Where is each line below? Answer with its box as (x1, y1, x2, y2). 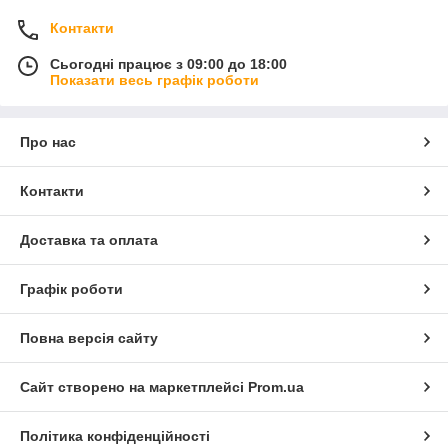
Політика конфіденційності (20, 427, 210, 444)
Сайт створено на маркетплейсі (20, 378, 248, 395)
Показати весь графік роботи (50, 71, 259, 88)
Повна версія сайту (20, 329, 158, 346)
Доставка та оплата (20, 231, 158, 248)
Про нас (20, 133, 76, 150)
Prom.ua (248, 378, 304, 395)
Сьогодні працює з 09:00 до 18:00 (50, 55, 287, 72)
